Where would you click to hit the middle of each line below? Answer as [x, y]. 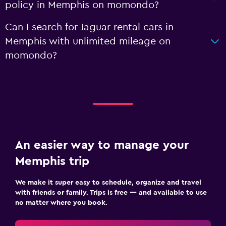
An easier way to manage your [102, 145]
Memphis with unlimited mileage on [88, 41]
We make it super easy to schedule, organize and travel [108, 183]
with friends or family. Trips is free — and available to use [111, 193]
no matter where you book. [61, 203]
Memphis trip [52, 161]
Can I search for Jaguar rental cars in [89, 27]
